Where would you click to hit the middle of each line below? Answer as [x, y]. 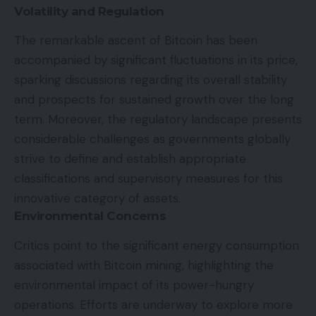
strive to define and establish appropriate [130, 159]
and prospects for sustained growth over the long [154, 100]
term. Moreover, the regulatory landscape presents [158, 120]
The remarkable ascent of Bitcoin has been [136, 41]
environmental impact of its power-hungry [134, 285]
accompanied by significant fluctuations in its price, [156, 60]
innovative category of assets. [97, 199]
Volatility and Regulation [89, 11]
